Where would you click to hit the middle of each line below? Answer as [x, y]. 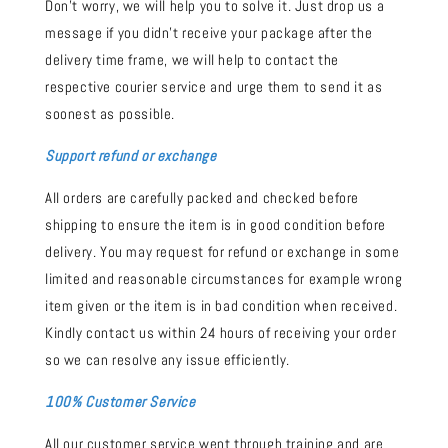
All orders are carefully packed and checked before [202, 198]
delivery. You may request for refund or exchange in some [222, 252]
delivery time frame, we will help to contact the [192, 60]
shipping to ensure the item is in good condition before [216, 225]
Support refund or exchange [131, 156]
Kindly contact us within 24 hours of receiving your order [221, 333]
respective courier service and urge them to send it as [214, 87]
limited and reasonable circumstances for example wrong [224, 279]
